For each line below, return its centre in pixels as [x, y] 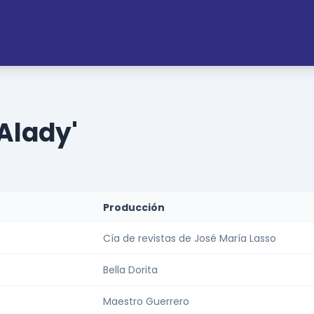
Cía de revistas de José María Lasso [190, 239]
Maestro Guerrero [146, 302]
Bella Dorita [130, 270]
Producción [134, 208]
